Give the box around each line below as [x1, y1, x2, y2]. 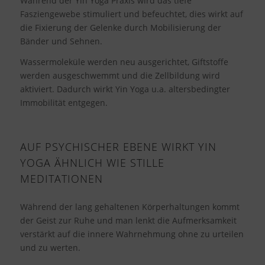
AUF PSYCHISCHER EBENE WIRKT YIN [20, 139, 216, 154]
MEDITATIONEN [20, 171, 103, 186]
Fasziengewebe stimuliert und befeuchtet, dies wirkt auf [20, 8, 243, 20]
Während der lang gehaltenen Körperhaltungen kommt [20, 201, 240, 212]
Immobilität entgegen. [20, 96, 108, 108]
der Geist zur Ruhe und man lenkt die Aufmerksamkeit [20, 214, 237, 226]
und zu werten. [20, 241, 80, 253]
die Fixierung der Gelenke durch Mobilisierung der [20, 21, 221, 33]
